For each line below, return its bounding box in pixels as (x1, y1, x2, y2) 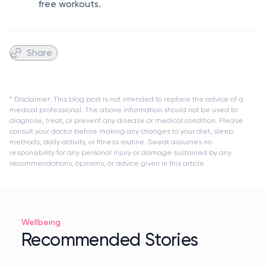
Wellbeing (21, 217, 61, 227)
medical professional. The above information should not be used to (9, 105, 237, 115)
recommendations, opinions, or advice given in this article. (9, 159, 206, 168)
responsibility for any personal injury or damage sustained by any (9, 148, 232, 157)
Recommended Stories (21, 229, 198, 251)
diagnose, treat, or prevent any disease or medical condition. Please (9, 116, 243, 125)
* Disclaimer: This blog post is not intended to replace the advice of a (9, 94, 243, 104)
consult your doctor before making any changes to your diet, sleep (9, 126, 233, 136)
